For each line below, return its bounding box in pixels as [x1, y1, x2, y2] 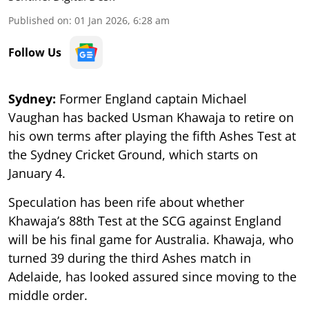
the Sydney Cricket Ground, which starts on [8, 146, 258, 163]
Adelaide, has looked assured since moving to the [8, 268, 297, 285]
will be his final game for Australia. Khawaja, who [8, 230, 294, 248]
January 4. [8, 164, 66, 181]
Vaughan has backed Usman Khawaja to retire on [8, 108, 294, 126]
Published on [8, 13, 69, 27]
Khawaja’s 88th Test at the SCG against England [8, 212, 281, 229]
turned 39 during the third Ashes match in [8, 249, 251, 266]
